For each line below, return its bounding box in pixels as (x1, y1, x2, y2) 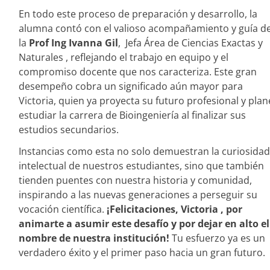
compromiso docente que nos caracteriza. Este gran (19, 65, 257, 78)
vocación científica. (19, 202, 107, 216)
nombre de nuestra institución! (19, 231, 169, 245)
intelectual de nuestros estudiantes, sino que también (19, 159, 264, 172)
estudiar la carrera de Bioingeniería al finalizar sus (19, 108, 246, 122)
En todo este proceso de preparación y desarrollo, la (19, 7, 257, 20)
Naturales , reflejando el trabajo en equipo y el (19, 51, 228, 64)
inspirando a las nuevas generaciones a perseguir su (19, 188, 257, 201)
